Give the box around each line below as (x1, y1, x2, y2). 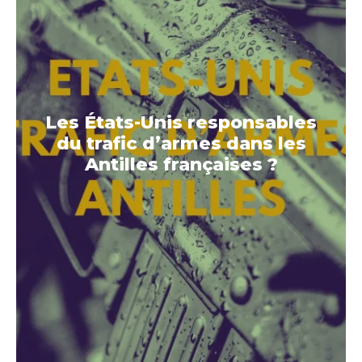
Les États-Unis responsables (45, 112, 317, 134)
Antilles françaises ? (84, 154, 278, 176)
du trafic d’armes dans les (56, 133, 306, 155)
